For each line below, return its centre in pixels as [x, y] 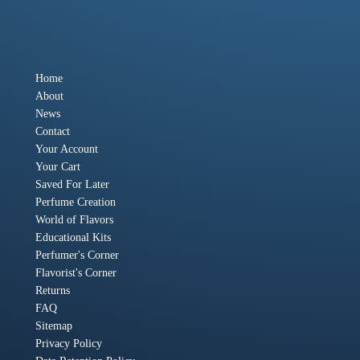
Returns [53, 291]
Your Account [67, 149]
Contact [53, 132]
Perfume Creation [76, 202]
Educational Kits [73, 238]
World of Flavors [74, 220]
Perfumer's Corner [77, 256]
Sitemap [54, 326]
